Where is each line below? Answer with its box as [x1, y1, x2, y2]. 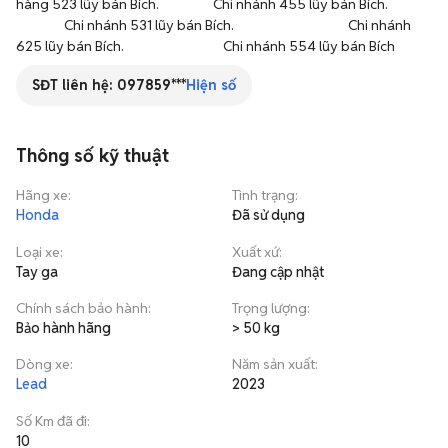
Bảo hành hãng [16, 319, 111, 337]
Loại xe [16, 243, 60, 261]
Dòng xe [16, 355, 70, 373]
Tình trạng [232, 186, 295, 204]
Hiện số [186, 76, 236, 94]
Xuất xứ [232, 243, 279, 261]
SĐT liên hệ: [32, 76, 113, 94]
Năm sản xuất [232, 355, 315, 373]
